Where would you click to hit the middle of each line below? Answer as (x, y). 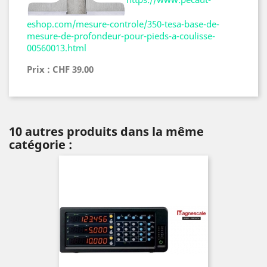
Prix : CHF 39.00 (60, 69)
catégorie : (41, 145)
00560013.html (57, 48)
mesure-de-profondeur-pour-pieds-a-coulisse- (121, 36)
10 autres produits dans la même (106, 132)
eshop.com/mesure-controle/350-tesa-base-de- (123, 24)
